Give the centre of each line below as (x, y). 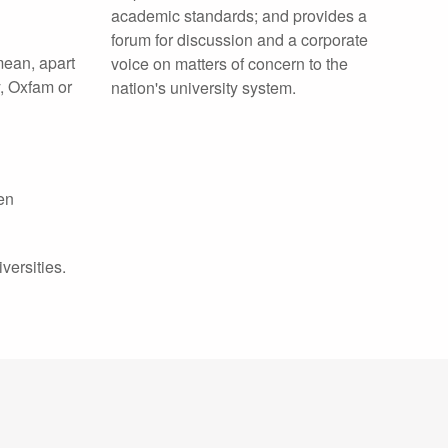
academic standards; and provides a (239, 15)
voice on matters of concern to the (229, 63)
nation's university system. (203, 87)
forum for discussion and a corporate (239, 39)
